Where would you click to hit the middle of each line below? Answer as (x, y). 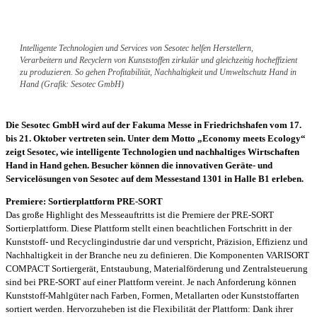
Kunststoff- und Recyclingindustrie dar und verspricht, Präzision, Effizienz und (157, 241)
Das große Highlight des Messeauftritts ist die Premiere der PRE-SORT (140, 214)
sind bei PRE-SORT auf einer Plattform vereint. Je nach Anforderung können (151, 282)
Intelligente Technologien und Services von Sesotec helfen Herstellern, (137, 48)
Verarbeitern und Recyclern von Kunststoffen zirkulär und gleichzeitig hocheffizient (158, 60)
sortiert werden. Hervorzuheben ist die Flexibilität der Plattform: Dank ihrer (149, 309)
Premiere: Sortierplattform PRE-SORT (84, 201)
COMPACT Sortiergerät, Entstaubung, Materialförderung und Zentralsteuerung (157, 268)
